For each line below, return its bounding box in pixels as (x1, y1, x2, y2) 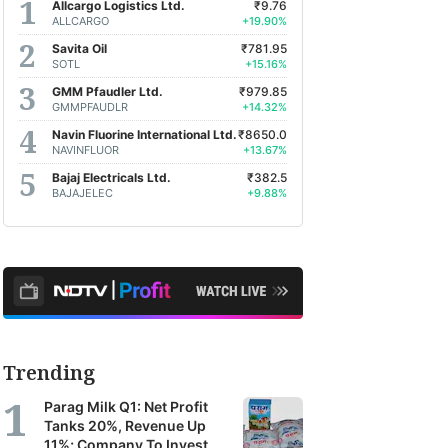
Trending (3, 359, 95, 386)
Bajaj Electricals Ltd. (52, 169, 171, 185)
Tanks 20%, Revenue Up (44, 417, 206, 434)
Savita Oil (52, 40, 107, 56)
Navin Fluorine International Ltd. (52, 126, 237, 142)
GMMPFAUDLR (52, 99, 128, 114)
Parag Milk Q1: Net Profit (44, 398, 208, 415)
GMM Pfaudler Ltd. (52, 83, 163, 99)
